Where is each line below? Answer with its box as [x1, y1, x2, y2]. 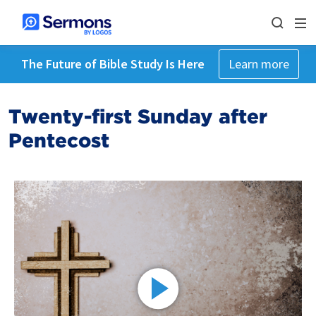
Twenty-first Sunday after [8, 104, 267, 128]
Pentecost [8, 128, 109, 152]
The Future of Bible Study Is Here [20, 56, 205, 72]
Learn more [228, 56, 289, 72]
